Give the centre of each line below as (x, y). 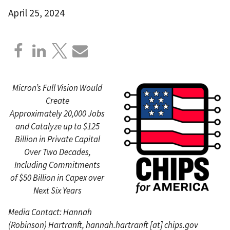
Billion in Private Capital (57, 139)
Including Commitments (57, 165)
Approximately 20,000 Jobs (57, 113)
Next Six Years (57, 190)
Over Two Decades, (57, 152)
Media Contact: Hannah (50, 212)
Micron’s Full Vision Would (57, 88)
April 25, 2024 (36, 13)
